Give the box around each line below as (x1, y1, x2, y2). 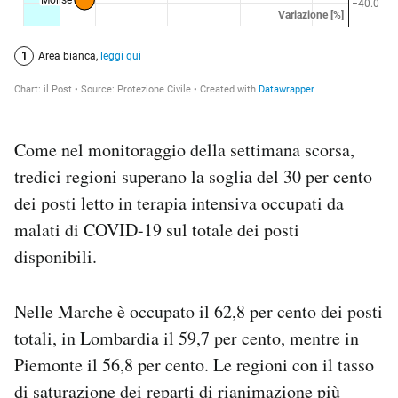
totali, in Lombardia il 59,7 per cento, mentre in (14, 325, 359, 350)
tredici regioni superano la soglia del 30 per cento (14, 163, 372, 188)
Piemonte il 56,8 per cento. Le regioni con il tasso (14, 352, 374, 377)
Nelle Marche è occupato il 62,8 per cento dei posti (14, 298, 383, 323)
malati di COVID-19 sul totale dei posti (14, 217, 299, 242)
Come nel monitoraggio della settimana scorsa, (14, 137, 354, 162)
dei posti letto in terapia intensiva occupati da (14, 190, 344, 215)
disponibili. (14, 243, 97, 268)
